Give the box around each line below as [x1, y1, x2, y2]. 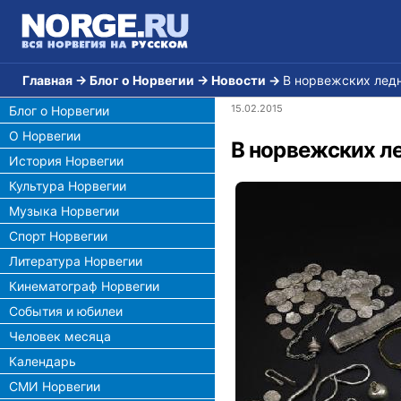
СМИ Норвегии [9, 379, 100, 394]
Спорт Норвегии [9, 228, 107, 243]
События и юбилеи [9, 303, 123, 319]
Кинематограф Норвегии [9, 278, 159, 294]
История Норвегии [9, 153, 124, 168]
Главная [22, 73, 73, 88]
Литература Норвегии [9, 253, 142, 269]
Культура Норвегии [9, 178, 126, 193]
